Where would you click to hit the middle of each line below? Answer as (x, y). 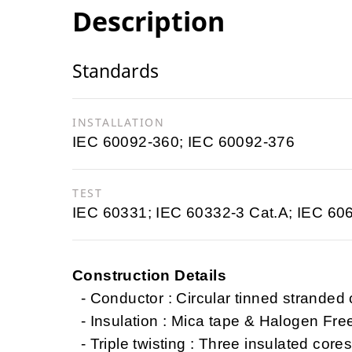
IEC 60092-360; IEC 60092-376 (184, 141)
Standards (115, 70)
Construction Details (149, 275)
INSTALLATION (118, 122)
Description (148, 21)
